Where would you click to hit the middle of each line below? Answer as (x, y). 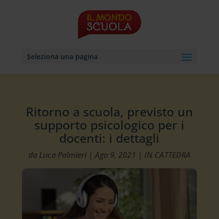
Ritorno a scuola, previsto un (109, 111)
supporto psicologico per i (109, 125)
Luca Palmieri (63, 155)
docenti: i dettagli (109, 138)
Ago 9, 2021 (115, 155)
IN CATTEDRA (167, 155)
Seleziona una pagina (62, 56)
